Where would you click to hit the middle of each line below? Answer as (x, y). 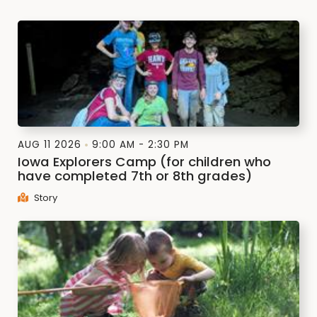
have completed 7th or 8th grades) (135, 175)
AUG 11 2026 (50, 144)
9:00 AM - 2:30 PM (140, 144)
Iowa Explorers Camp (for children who (144, 161)
